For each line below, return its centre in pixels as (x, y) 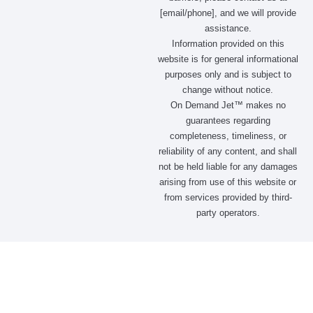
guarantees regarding (228, 121)
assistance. (228, 28)
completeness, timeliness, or (228, 136)
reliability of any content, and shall (228, 151)
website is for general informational (228, 59)
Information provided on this (228, 44)
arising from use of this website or (228, 182)
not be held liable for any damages (228, 167)
